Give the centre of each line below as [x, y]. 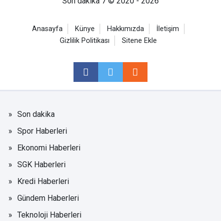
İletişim [167, 29]
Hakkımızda [125, 29]
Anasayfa [47, 29]
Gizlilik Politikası [84, 40]
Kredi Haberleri [43, 181]
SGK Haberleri [41, 164]
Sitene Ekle [139, 40]
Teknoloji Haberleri [49, 215]
